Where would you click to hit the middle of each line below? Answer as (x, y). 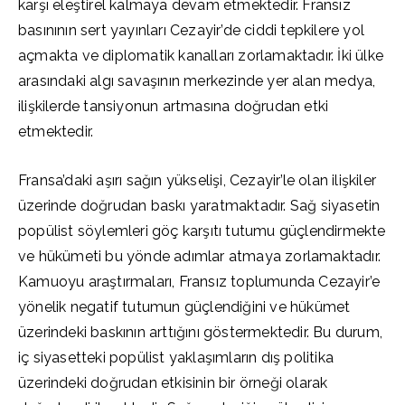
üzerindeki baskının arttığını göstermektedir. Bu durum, (200, 332)
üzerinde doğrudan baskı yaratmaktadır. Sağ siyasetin (199, 206)
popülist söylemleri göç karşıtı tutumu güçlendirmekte (202, 231)
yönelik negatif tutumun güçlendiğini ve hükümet (184, 307)
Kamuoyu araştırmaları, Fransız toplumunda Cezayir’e (199, 282)
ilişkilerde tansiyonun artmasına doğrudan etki (174, 106)
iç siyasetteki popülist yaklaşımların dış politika (176, 358)
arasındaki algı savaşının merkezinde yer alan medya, (197, 81)
